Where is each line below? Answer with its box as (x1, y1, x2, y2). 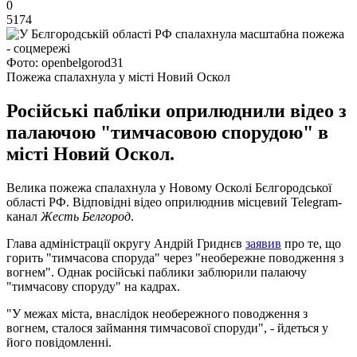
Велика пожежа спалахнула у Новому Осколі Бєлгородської (6, 180, 331, 194)
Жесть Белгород (41, 209, 131, 223)
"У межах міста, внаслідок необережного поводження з (6, 306, 308, 320)
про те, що (281, 236, 341, 250)
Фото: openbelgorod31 (6, 55, 124, 69)
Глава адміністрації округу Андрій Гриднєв (6, 236, 245, 250)
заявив (245, 236, 281, 250)
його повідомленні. (6, 335, 112, 349)
